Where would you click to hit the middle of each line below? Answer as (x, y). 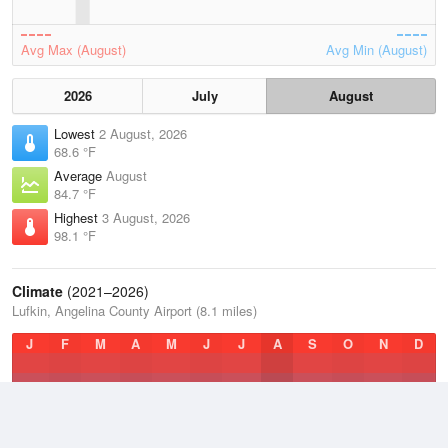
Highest (78, 217)
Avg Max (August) (73, 49)
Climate (37, 291)
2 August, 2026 (143, 133)
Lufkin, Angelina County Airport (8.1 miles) (134, 310)
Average (80, 175)
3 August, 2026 (146, 217)
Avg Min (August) (376, 49)
